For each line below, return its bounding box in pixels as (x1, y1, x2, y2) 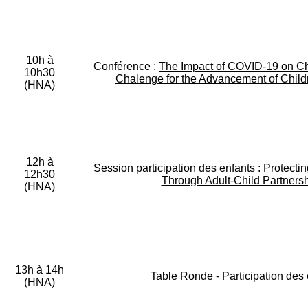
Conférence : (93, 60, 159, 73)
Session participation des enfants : (93, 162, 263, 175)
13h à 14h (15, 264, 64, 276)
